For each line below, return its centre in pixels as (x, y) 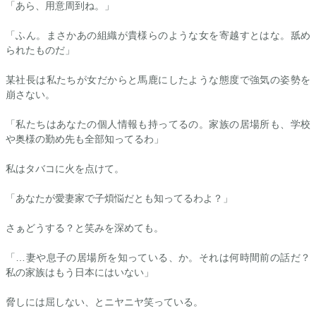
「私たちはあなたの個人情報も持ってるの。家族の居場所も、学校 (158, 124)
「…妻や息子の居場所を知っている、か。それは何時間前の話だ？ (158, 257)
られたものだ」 (40, 50)
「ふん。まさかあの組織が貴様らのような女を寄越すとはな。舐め (158, 35)
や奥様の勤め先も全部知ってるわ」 (85, 139)
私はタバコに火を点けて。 (65, 169)
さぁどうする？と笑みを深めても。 (85, 228)
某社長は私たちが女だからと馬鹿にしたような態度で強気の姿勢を (158, 80)
